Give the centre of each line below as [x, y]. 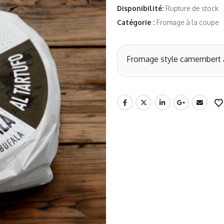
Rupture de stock [192, 8]
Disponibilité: [141, 8]
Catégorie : [137, 22]
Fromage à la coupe [188, 22]
